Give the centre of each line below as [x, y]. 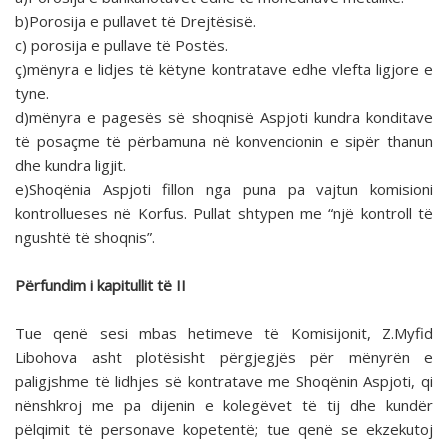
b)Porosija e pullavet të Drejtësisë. [135, 21]
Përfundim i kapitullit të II [100, 285]
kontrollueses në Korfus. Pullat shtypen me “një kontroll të [224, 213]
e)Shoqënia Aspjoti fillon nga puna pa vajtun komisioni [224, 189]
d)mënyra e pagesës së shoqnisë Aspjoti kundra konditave [224, 117]
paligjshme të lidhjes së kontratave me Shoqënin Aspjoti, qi [224, 381]
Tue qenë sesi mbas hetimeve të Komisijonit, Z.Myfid [224, 333]
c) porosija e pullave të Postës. [121, 45]
